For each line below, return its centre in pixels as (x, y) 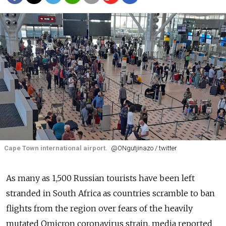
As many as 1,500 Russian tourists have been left (100, 178)
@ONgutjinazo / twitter (144, 148)
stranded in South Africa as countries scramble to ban (110, 193)
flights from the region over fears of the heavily (99, 209)
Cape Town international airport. (56, 148)
